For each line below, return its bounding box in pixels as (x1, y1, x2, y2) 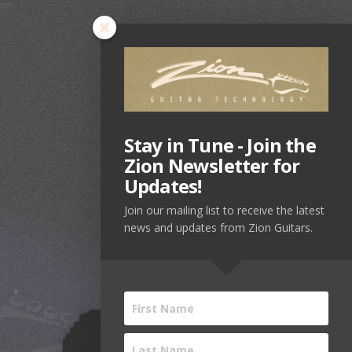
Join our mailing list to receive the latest (124, 202, 324, 218)
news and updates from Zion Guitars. (124, 219, 313, 235)
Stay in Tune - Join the (124, 131, 316, 158)
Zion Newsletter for (124, 152, 300, 178)
